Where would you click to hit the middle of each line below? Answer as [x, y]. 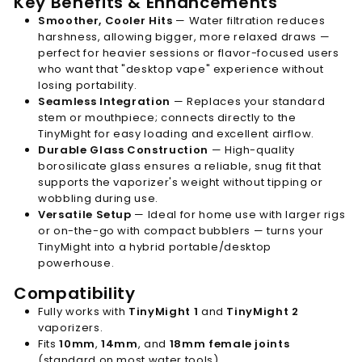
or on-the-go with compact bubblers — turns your [181, 230]
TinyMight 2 [263, 311]
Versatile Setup [85, 214]
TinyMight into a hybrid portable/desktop [155, 246]
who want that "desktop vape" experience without [181, 69]
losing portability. [88, 85]
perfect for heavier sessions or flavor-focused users [189, 53]
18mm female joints [229, 343]
